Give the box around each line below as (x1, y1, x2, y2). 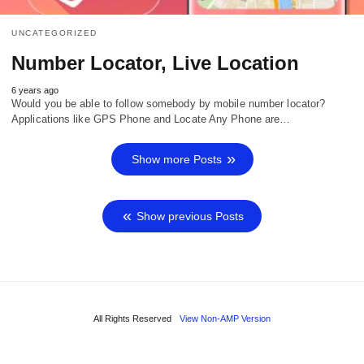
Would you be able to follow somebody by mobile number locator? (11, 97, 326, 110)
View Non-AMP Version (180, 314, 271, 324)
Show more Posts (131, 153, 222, 167)
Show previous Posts (136, 210, 244, 223)
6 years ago (11, 85, 58, 96)
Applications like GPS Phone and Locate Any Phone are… (11, 113, 291, 126)
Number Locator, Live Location (11, 52, 299, 75)
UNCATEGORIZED (11, 28, 97, 38)
